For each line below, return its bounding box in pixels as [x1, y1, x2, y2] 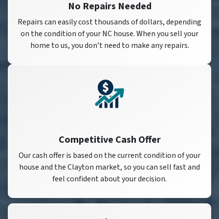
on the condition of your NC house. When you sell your [21, 28, 198, 39]
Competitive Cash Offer [58, 133, 161, 147]
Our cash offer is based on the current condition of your [19, 150, 200, 161]
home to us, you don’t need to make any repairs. [30, 40, 189, 51]
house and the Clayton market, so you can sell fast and [19, 162, 200, 173]
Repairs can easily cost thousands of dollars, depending [18, 16, 201, 27]
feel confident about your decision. [52, 174, 167, 185]
